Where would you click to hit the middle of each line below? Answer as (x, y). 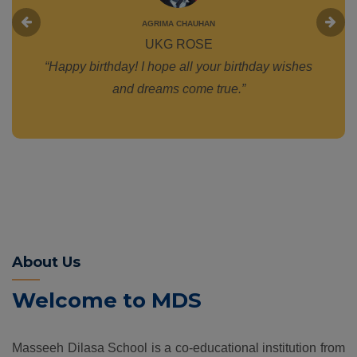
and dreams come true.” (178, 88)
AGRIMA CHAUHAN (178, 23)
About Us (46, 262)
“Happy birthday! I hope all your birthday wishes (178, 66)
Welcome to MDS (107, 300)
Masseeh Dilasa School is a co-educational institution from (178, 347)
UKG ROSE (178, 44)
